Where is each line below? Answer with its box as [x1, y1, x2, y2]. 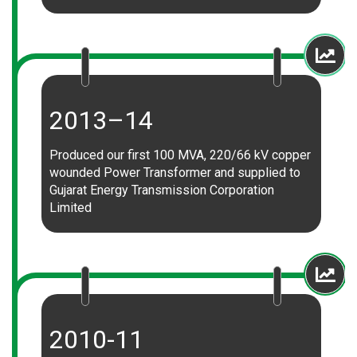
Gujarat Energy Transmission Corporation [49, 182, 274, 198]
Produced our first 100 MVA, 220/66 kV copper [49, 147, 311, 163]
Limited [49, 200, 92, 215]
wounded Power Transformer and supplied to [49, 165, 300, 180]
